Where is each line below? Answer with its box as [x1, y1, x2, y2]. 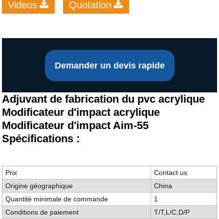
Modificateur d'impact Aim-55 [2, 119, 149, 131]
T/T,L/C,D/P [153, 208, 190, 216]
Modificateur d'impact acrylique [2, 106, 160, 118]
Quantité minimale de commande [5, 195, 108, 203]
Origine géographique [5, 181, 73, 190]
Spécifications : [2, 132, 80, 145]
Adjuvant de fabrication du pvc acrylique [2, 92, 205, 105]
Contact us [153, 168, 187, 176]
